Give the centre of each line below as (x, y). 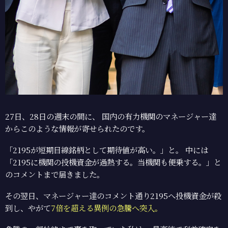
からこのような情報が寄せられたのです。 (77, 128)
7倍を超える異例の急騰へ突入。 (107, 207)
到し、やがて (28, 207)
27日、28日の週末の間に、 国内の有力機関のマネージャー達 (111, 116)
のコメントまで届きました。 (55, 174)
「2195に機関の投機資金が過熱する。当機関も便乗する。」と (113, 162)
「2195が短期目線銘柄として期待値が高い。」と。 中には (107, 149)
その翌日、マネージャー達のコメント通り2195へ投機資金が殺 (113, 195)
